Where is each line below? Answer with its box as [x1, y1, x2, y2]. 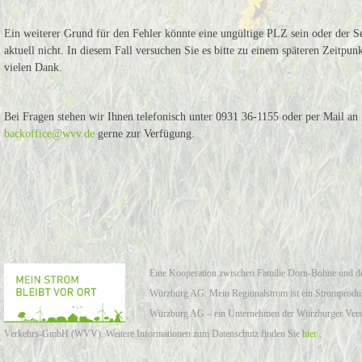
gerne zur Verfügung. [95, 128, 196, 140]
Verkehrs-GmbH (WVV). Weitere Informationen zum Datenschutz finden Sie [4, 328, 303, 339]
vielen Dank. [4, 61, 63, 74]
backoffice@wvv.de [4, 128, 95, 140]
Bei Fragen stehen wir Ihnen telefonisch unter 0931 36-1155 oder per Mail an [4, 111, 359, 123]
